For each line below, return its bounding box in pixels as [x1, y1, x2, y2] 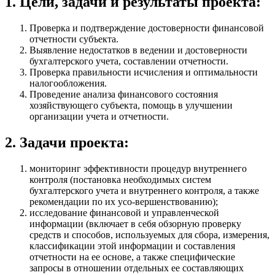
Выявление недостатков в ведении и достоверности [29, 44, 247, 55]
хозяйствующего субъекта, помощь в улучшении [29, 99, 233, 110]
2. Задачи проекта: [5, 134, 129, 150]
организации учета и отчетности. [29, 110, 169, 122]
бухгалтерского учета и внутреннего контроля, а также [29, 185, 259, 196]
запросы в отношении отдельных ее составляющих [29, 262, 244, 273]
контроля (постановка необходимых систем [29, 174, 211, 185]
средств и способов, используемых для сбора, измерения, [29, 229, 269, 240]
